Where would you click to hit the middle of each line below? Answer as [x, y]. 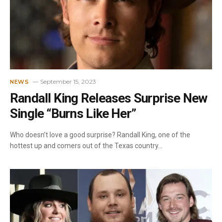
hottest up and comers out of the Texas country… [86, 145]
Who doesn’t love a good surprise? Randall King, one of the [100, 135]
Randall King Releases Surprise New [109, 98]
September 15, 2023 [68, 81]
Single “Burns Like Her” [73, 113]
